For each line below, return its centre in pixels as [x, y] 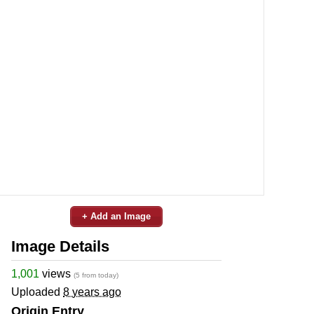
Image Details [60, 246]
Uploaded [37, 292]
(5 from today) [96, 275]
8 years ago [92, 292]
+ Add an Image [116, 216]
